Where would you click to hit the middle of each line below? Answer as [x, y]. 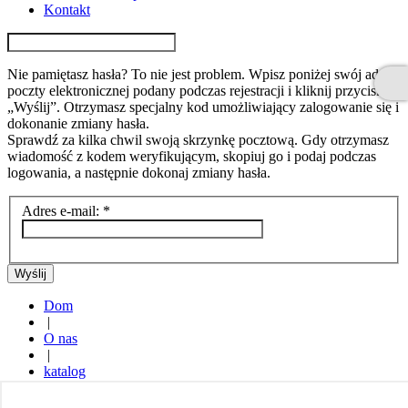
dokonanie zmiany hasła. [78, 123]
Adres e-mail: [61, 210]
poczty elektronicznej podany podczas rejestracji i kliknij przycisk [195, 91]
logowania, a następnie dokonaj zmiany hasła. [139, 173]
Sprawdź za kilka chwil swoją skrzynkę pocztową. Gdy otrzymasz [198, 140]
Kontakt [67, 10]
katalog [65, 371]
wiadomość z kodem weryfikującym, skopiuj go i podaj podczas [192, 156]
